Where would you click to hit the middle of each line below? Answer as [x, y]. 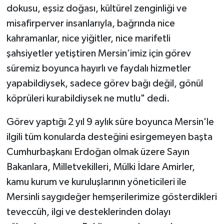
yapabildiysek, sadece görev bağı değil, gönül [104, 83]
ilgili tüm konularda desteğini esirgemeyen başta [109, 137]
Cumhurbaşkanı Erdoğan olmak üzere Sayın [98, 152]
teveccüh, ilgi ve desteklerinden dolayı [88, 212]
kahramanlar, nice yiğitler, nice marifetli [88, 38]
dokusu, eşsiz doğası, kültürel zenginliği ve [96, 8]
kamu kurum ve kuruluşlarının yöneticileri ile [96, 182]
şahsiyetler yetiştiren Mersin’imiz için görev [98, 53]
